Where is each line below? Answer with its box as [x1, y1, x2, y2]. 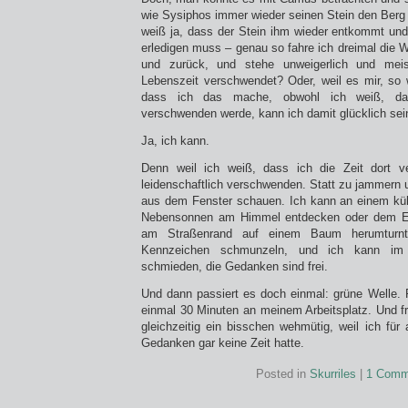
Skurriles [309, 367, 356, 381]
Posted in [255, 367, 310, 381]
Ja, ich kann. [141, 134, 209, 148]
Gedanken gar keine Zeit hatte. [141, 336, 304, 350]
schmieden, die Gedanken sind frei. [141, 260, 328, 273]
